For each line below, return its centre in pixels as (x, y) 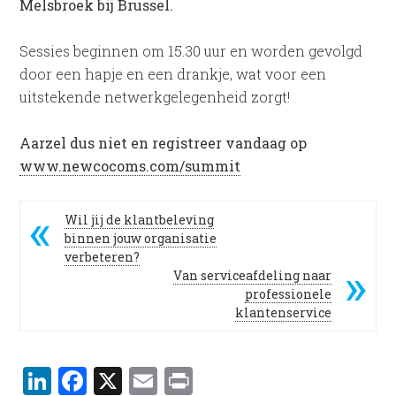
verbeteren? (103, 257)
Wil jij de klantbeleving (140, 220)
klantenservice (283, 312)
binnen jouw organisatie (141, 238)
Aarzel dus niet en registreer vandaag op (164, 143)
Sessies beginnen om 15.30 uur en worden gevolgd (191, 51)
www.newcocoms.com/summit (130, 166)
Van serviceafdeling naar (252, 275)
